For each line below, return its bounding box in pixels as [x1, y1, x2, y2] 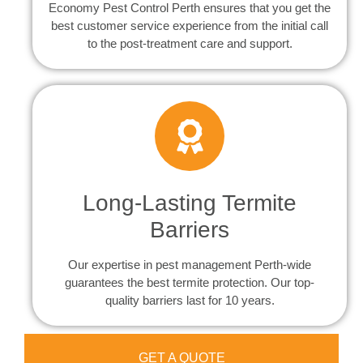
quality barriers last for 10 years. [105, 293, 275, 308]
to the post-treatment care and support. [87, 36, 293, 51]
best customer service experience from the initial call [51, 19, 328, 33]
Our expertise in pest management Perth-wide [68, 258, 311, 272]
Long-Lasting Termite [83, 190, 297, 216]
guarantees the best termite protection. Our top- [65, 275, 314, 290]
